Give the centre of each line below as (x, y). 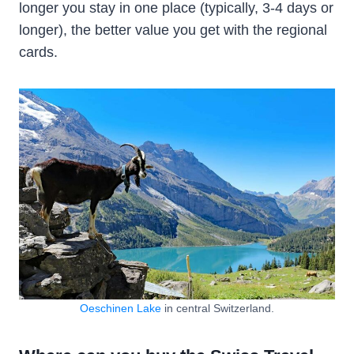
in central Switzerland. (218, 309)
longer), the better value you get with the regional (173, 30)
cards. (38, 53)
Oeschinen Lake (121, 309)
